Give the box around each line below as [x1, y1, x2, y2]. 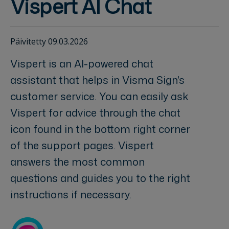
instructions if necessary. [10, 187, 131, 201]
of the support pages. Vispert [10, 138, 154, 152]
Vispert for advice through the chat [10, 105, 180, 120]
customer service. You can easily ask [10, 88, 189, 103]
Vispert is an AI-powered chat [10, 56, 153, 71]
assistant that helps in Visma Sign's [10, 72, 185, 87]
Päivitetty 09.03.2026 [10, 35, 88, 47]
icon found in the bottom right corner [10, 121, 190, 136]
